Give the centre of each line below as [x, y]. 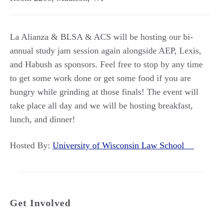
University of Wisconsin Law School [123, 145]
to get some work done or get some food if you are [100, 78]
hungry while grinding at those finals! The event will [104, 92]
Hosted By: [31, 145]
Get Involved [40, 203]
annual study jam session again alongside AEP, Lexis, [106, 51]
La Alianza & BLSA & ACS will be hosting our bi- [101, 37]
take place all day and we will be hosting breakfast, [101, 106]
